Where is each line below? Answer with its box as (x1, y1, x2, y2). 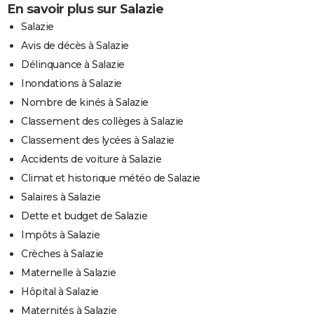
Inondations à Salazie (21, 76, 122, 90)
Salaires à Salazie (21, 190, 100, 203)
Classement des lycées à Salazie (21, 133, 175, 146)
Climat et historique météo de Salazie (21, 171, 200, 184)
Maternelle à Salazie (21, 266, 116, 279)
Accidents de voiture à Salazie (21, 152, 161, 165)
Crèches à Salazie (21, 247, 104, 260)
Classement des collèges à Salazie (21, 114, 184, 128)
